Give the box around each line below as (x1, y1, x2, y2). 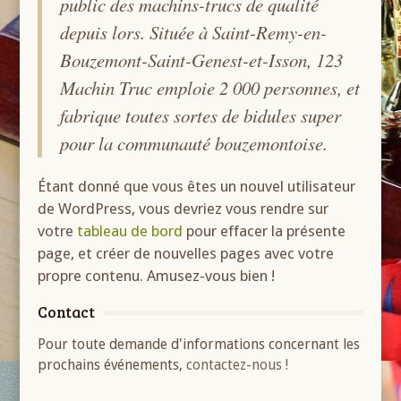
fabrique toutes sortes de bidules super (60, 103, 342, 128)
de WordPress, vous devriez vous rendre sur (38, 200, 329, 218)
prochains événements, (38, 356, 187, 373)
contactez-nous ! (186, 356, 289, 373)
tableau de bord (77, 222, 183, 240)
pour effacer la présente (183, 222, 346, 240)
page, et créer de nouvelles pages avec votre (38, 244, 335, 262)
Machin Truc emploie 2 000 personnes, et (60, 75, 361, 100)
